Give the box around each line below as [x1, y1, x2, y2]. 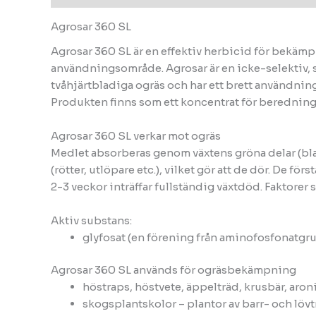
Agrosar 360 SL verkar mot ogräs [51, 128, 221, 142]
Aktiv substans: [51, 213, 132, 227]
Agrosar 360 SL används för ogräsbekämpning [51, 263, 296, 277]
